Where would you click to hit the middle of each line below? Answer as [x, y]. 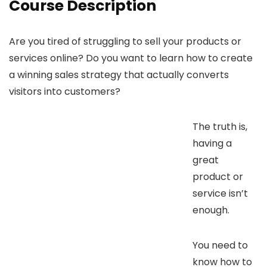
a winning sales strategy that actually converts [119, 74]
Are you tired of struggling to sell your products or [125, 41]
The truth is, [220, 126]
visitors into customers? [65, 91]
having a [212, 143]
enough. [211, 210]
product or [218, 176]
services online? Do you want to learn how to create [131, 58]
